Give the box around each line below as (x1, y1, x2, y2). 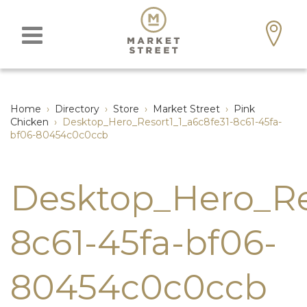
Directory (55, 103, 99, 115)
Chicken (10, 116, 49, 128)
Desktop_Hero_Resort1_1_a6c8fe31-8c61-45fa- (62, 116, 282, 128)
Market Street (153, 103, 220, 115)
